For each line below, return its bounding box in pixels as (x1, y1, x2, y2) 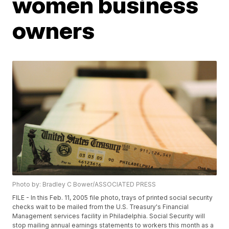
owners (12, 16, 95, 44)
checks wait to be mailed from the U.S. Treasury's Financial (12, 203, 189, 211)
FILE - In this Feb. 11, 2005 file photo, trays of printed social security (12, 194, 213, 202)
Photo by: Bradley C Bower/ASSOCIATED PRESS (12, 180, 156, 189)
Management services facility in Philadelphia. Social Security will (12, 212, 205, 220)
